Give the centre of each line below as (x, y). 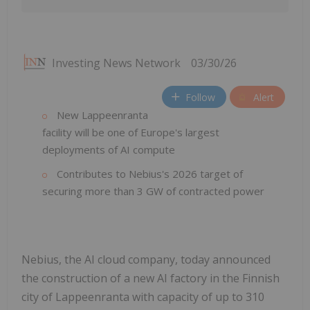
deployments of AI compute (109, 150)
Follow (200, 97)
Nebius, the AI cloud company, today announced (146, 260)
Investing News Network (116, 63)
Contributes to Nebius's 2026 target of (148, 174)
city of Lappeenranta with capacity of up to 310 (143, 297)
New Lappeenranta (101, 115)
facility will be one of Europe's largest (131, 133)
